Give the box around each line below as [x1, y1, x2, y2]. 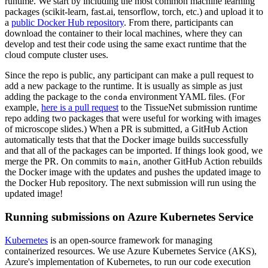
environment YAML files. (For [127, 92, 245, 102]
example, [5, 102, 41, 113]
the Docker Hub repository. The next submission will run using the [5, 178, 256, 188]
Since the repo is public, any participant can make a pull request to [5, 70, 254, 81]
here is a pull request [41, 102, 118, 113]
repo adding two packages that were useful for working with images [5, 113, 261, 124]
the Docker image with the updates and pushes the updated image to [5, 167, 261, 178]
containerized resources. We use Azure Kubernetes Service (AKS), [5, 245, 257, 256]
